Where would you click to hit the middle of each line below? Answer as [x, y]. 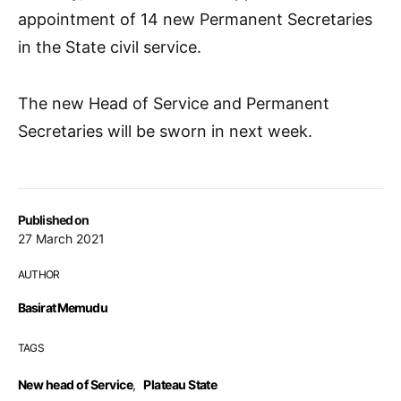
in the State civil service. [110, 47]
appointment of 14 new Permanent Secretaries [195, 20]
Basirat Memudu [63, 308]
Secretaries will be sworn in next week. [165, 132]
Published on [54, 220]
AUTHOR [39, 275]
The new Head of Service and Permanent [174, 104]
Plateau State [180, 385]
